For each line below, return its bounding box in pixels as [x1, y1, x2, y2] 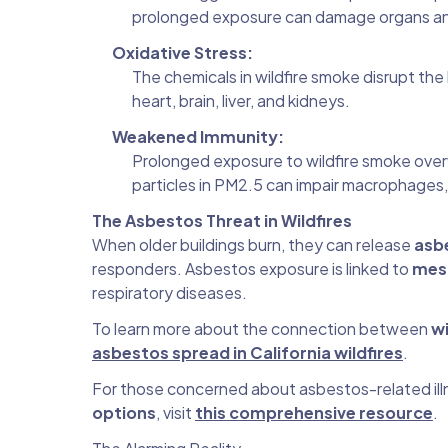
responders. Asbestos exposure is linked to [92, 257, 412, 279]
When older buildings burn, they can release [92, 233, 414, 255]
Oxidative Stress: [112, 41, 253, 63]
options [92, 401, 156, 423]
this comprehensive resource [195, 401, 433, 423]
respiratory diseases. [92, 281, 247, 303]
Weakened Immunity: [112, 125, 284, 147]
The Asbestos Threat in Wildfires [92, 209, 352, 231]
